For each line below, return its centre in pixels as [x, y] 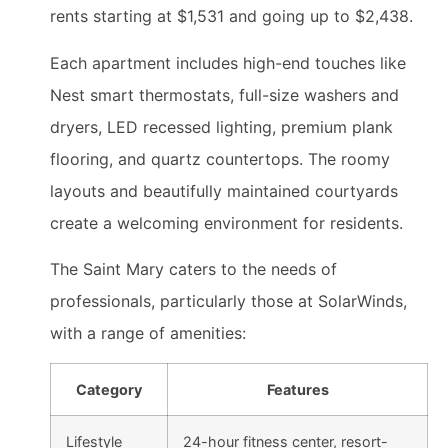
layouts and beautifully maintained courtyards [224, 190]
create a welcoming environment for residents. [226, 222]
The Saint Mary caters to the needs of [193, 268]
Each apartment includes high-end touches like [228, 62]
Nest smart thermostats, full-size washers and [224, 94]
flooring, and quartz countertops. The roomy [220, 158]
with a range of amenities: [148, 332]
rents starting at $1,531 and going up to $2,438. [231, 16]
